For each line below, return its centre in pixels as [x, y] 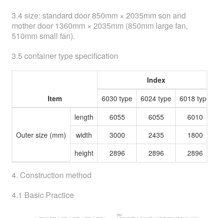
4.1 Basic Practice [43, 195]
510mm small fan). [43, 36]
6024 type [156, 98]
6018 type [195, 98]
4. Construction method [52, 175]
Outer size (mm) [41, 135]
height [84, 153]
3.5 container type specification [65, 56]
